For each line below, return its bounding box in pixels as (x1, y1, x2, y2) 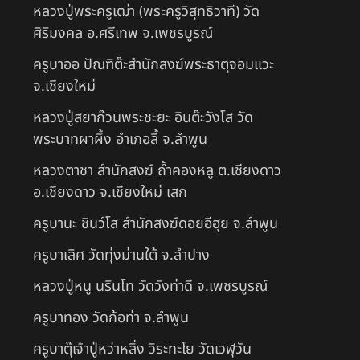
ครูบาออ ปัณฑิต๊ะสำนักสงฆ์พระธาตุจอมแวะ (33, 53, 274, 76)
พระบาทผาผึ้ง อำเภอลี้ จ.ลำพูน (33, 128, 207, 150)
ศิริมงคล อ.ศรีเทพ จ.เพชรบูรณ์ (33, 22, 213, 44)
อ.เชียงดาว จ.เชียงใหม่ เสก (33, 181, 187, 203)
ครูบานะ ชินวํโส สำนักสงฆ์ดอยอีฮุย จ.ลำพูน (33, 212, 278, 235)
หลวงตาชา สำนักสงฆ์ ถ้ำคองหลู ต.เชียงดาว (33, 159, 281, 182)
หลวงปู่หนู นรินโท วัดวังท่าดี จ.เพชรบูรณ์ (33, 275, 268, 297)
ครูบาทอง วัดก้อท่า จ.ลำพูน (33, 306, 189, 329)
